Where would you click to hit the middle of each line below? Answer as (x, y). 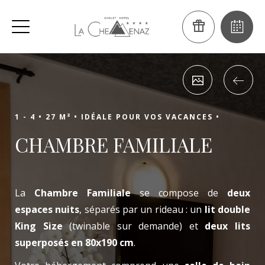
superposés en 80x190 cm (74, 243)
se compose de (179, 193)
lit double (227, 209)
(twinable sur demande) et (134, 226)
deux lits (228, 226)
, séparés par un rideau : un (142, 209)
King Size (39, 226)
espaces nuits (47, 209)
